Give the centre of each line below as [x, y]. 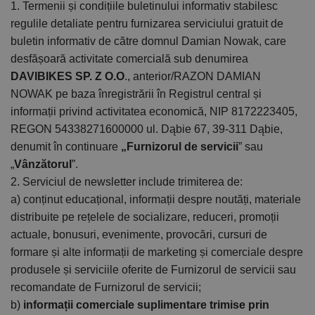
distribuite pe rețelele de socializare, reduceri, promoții [145, 217]
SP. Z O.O [100, 77]
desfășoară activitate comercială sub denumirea [129, 59]
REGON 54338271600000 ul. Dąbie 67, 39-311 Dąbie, [147, 129]
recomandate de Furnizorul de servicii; [106, 288]
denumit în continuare [66, 147]
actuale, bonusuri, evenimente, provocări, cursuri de [139, 235]
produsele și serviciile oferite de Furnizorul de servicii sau [153, 270]
